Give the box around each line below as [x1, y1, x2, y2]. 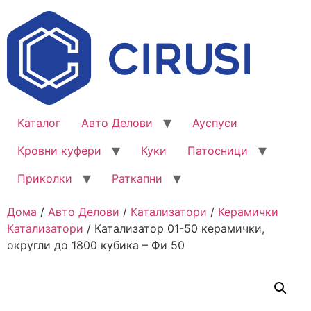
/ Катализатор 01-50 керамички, [83, 221, 264, 235]
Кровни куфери [17, 144, 101, 158]
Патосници [187, 144, 248, 158]
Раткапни [112, 171, 162, 185]
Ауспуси [192, 116, 237, 130]
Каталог [17, 116, 60, 130]
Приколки [17, 171, 72, 185]
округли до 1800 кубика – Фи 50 [7, 238, 185, 252]
